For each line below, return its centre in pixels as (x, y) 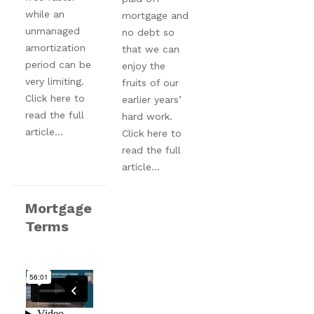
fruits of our (151, 83)
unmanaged (53, 31)
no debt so (149, 32)
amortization (56, 48)
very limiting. (55, 81)
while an (45, 14)
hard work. (148, 116)
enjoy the (144, 66)
